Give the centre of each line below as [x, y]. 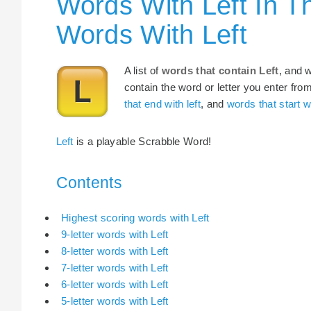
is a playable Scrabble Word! [142, 142]
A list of [143, 70]
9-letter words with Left [115, 235]
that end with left [162, 103]
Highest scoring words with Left [135, 218]
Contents [89, 183]
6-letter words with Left [115, 285]
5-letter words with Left [115, 301]
